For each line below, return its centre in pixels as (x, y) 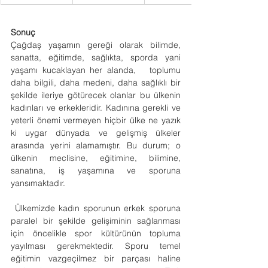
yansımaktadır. (38, 183)
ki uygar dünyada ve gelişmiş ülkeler (96, 133)
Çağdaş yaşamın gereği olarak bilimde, (96, 45)
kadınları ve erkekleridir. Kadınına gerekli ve (96, 108)
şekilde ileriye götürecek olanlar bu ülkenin (96, 95)
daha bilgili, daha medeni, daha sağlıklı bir (96, 83)
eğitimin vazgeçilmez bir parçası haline (96, 258)
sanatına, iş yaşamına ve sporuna (96, 170)
